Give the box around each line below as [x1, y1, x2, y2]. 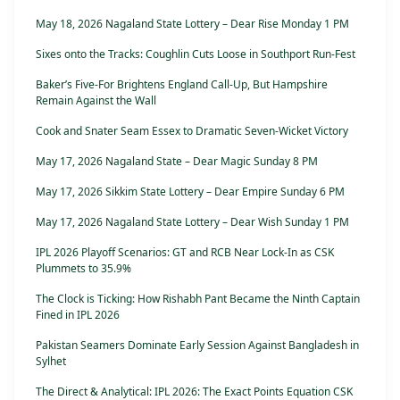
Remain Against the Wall [36, 93, 156, 109]
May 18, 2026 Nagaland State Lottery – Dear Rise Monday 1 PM [36, 16, 349, 32]
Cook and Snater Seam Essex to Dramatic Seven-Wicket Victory [36, 123, 348, 139]
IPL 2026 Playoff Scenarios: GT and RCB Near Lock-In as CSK [36, 245, 334, 261]
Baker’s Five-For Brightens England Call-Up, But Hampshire [36, 77, 328, 93]
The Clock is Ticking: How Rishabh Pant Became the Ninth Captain [36, 291, 360, 307]
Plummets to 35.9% [36, 261, 131, 277]
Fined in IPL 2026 [36, 307, 120, 323]
